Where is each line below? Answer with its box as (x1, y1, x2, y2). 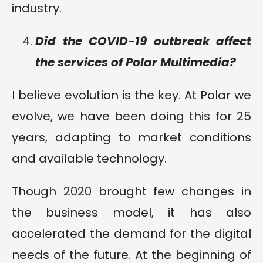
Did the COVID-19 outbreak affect (35, 33, 251, 50)
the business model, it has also (12, 204, 251, 221)
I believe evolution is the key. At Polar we (12, 87, 251, 104)
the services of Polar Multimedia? (35, 54, 236, 71)
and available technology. (12, 150, 167, 167)
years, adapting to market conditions (12, 129, 251, 146)
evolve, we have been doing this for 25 (12, 108, 251, 125)
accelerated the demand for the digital (12, 225, 251, 242)
